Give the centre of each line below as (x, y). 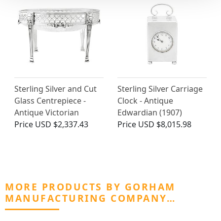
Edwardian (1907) (150, 113)
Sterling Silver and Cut (55, 89)
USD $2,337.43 (62, 125)
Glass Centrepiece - (50, 101)
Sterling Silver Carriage (160, 89)
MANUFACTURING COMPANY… (90, 198)
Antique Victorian (47, 113)
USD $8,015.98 (165, 125)
